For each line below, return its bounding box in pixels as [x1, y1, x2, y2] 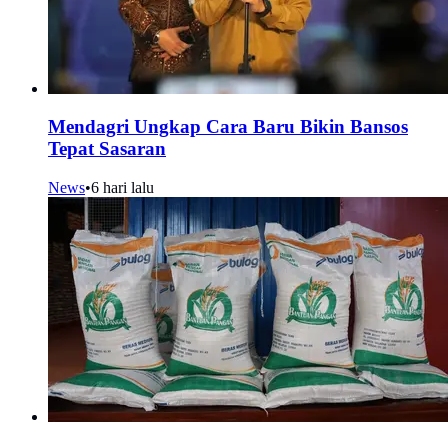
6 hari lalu [91, 179, 154, 197]
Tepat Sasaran [48, 138, 166, 160]
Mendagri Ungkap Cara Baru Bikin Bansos [48, 116, 408, 138]
